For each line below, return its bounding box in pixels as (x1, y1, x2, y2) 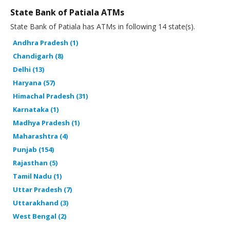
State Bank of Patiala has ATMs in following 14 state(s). (10, 21, 195, 31)
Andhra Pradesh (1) (13, 37, 78, 47)
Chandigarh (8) (13, 51, 63, 61)
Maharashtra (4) (13, 131, 68, 141)
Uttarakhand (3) (13, 198, 68, 207)
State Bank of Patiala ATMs (10, 6, 124, 18)
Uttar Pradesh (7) (13, 184, 72, 194)
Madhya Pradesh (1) (13, 118, 80, 127)
